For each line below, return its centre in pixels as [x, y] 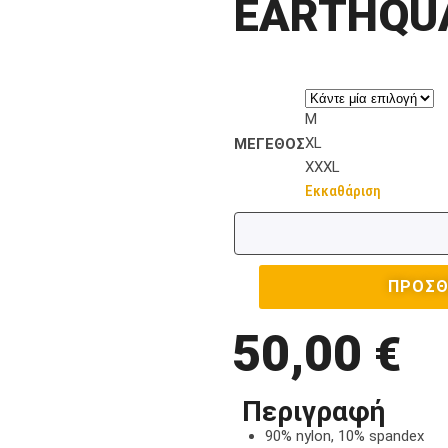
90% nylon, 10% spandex [344, 436]
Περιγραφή [313, 411]
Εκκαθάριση [343, 191]
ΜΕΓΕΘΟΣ [269, 144]
